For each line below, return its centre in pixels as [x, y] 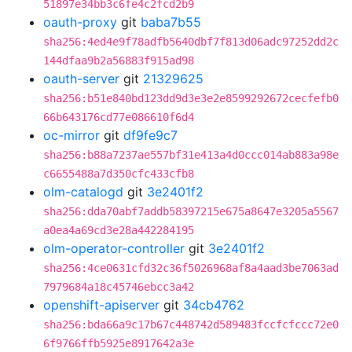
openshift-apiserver [101, 305]
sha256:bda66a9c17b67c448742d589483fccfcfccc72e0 [191, 324]
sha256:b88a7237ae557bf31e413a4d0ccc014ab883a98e [191, 155]
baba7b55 [171, 22]
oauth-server [81, 79]
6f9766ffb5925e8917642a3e [119, 343]
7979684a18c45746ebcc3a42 [119, 287]
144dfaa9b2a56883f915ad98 [119, 60]
